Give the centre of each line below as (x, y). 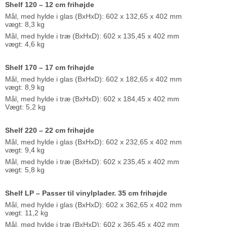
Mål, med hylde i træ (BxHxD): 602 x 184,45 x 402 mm (92, 99)
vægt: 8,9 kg (25, 87)
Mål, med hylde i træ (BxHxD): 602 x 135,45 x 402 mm (92, 36)
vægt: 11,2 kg (27, 213)
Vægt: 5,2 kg (25, 107)
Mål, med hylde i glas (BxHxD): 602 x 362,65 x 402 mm (93, 204)
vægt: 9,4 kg (25, 150)
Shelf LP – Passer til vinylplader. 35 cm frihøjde (86, 193)
